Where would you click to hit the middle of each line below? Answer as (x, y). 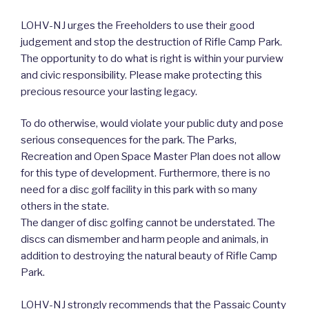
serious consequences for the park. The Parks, (129, 140)
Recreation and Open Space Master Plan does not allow (151, 157)
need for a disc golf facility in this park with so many (139, 190)
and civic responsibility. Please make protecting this (141, 75)
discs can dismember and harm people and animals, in (144, 240)
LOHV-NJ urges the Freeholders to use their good (138, 25)
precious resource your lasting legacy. (109, 91)
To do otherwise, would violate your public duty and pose (152, 124)
